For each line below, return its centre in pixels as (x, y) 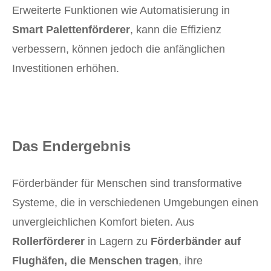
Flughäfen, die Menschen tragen (95, 261)
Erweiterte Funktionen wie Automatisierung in (121, 11)
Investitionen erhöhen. (66, 69)
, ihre (191, 261)
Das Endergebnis (71, 146)
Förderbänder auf (196, 242)
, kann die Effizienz (176, 30)
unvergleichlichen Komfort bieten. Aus (103, 222)
